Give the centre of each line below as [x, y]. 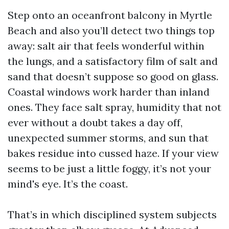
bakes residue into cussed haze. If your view [113, 153]
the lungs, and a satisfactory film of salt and [113, 61]
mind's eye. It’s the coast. [68, 184]
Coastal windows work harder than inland [109, 92]
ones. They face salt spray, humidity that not [114, 107]
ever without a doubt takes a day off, [95, 122]
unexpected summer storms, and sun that [108, 138]
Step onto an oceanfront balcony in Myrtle [110, 15]
